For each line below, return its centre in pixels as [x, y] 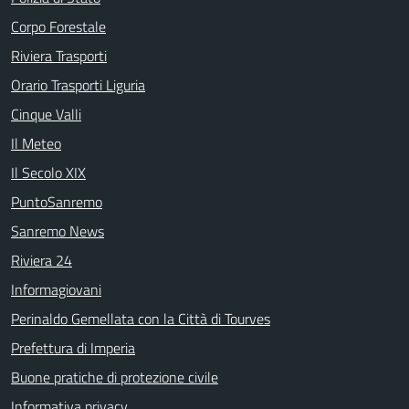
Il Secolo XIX [48, 172]
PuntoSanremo [57, 201]
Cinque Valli [46, 114]
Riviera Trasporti [59, 55]
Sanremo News [58, 231]
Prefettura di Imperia [73, 347]
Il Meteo [36, 143]
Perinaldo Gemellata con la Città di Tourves [141, 318]
